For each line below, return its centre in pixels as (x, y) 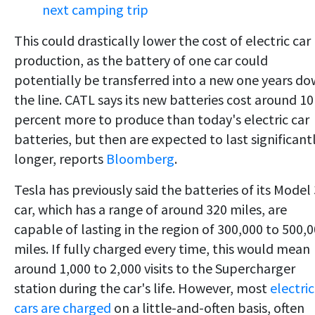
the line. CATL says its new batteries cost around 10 (164, 100)
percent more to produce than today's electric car (162, 120)
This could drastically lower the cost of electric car (162, 41)
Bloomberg (140, 159)
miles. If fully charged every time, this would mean (162, 249)
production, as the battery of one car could (141, 60)
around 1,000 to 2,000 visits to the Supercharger (155, 269)
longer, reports (60, 159)
